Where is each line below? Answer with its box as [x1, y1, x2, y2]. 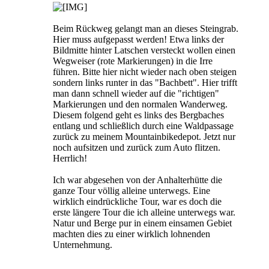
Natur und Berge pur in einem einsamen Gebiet [53, 218, 232, 228]
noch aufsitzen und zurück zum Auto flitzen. [53, 142, 220, 153]
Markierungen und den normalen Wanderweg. [53, 99, 228, 109]
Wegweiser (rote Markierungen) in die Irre [53, 56, 213, 66]
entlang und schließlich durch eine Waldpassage [53, 121, 234, 131]
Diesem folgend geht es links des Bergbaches [53, 110, 224, 120]
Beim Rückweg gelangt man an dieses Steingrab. [53, 23, 238, 34]
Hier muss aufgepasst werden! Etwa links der [53, 34, 224, 44]
